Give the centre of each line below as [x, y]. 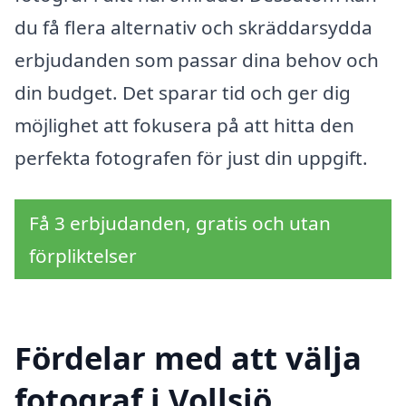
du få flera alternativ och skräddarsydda [193, 27]
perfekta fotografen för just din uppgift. [191, 157]
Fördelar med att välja [188, 358]
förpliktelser [83, 255]
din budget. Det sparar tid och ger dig [183, 92]
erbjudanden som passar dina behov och [197, 59]
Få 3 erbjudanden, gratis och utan [180, 222]
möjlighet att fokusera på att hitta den [184, 125]
